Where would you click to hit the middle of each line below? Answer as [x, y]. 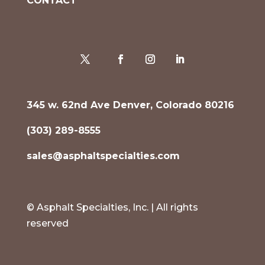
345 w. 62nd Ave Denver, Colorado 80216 [130, 105]
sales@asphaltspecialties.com [103, 156]
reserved [47, 223]
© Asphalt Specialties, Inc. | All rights [112, 207]
